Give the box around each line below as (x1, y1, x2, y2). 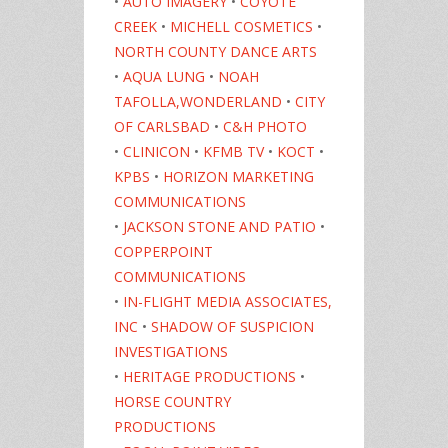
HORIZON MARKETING (159, 167, 314, 187)
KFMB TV (203, 142, 264, 162)
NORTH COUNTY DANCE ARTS (114, 42, 317, 62)
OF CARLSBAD (114, 117, 210, 137)
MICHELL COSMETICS (170, 17, 313, 37)
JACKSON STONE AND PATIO (123, 217, 316, 237)
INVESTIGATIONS (114, 342, 228, 362)
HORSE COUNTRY (114, 392, 231, 412)
